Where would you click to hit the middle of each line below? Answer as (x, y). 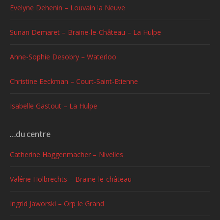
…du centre (30, 134)
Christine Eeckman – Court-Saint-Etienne (74, 81)
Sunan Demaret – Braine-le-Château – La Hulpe (85, 32)
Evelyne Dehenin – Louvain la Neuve (68, 8)
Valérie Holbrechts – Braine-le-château (71, 179)
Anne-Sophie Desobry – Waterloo (63, 57)
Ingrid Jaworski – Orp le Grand (57, 204)
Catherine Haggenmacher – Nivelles (67, 154)
